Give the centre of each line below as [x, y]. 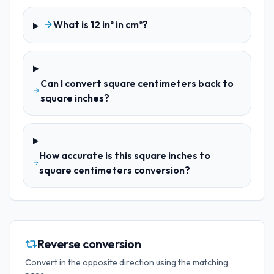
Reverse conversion [89, 244]
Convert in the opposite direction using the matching [127, 262]
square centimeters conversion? [114, 170]
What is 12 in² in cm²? [100, 24]
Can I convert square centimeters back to [137, 83]
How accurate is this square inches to [124, 155]
